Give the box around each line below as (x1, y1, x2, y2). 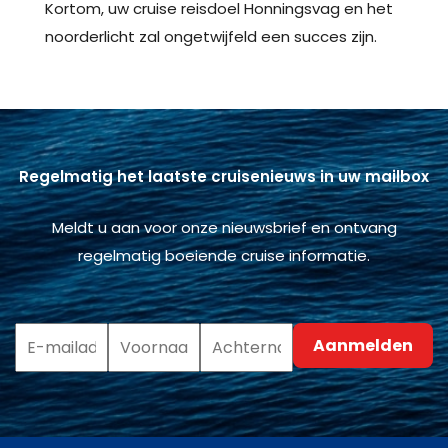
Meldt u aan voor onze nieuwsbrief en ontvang (51, 216, 397, 238)
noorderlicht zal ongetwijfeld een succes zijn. (45, 25, 377, 47)
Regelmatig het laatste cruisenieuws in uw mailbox (19, 165, 429, 187)
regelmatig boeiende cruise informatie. (78, 244, 370, 266)
